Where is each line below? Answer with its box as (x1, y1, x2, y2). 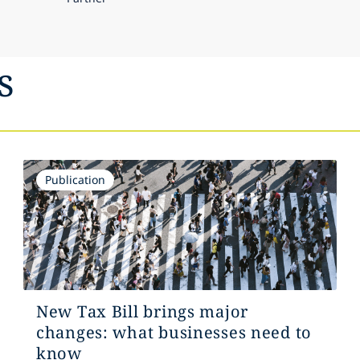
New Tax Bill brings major (35, 300, 248, 322)
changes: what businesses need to (35, 321, 313, 343)
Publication (44, 171, 105, 187)
